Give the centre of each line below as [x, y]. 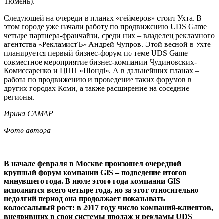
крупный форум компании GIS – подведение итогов [95, 172]
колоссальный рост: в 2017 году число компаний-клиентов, [109, 207]
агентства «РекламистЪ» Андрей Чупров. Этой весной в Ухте [107, 44]
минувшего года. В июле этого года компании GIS [92, 181]
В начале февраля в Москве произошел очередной [93, 163]
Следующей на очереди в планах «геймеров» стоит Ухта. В [103, 18]
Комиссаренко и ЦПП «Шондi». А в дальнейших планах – [101, 70]
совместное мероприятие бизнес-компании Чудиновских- [100, 62]
